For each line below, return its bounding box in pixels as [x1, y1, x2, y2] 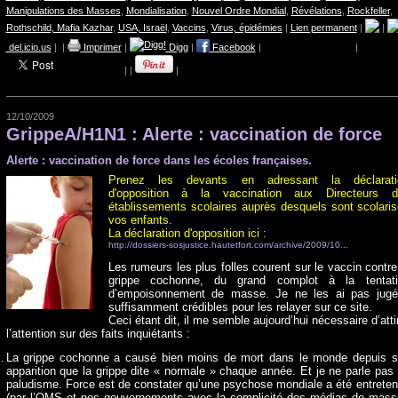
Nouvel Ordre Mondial [191, 5, 286, 16]
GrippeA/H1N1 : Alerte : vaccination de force [5, 124, 382, 144]
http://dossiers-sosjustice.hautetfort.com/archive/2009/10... [107, 240, 348, 250]
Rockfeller [346, 5, 390, 16]
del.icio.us [5, 42, 52, 52]
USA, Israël [117, 22, 167, 33]
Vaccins [171, 22, 206, 33]
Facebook [209, 42, 256, 52]
